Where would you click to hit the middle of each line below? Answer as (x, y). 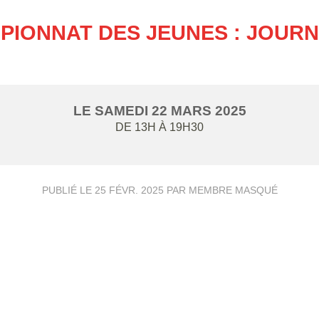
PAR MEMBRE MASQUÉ (220, 190)
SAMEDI (123, 111)
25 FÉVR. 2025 (129, 190)
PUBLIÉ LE (68, 190)
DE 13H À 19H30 (159, 127)
